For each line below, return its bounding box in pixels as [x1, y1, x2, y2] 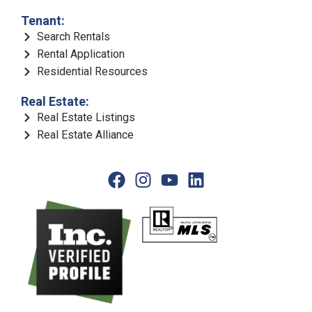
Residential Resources [36, 65, 148, 79]
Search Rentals [36, 30, 110, 44]
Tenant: [21, 13, 65, 29]
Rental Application [36, 47, 125, 61]
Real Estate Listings [36, 111, 135, 125]
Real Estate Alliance [36, 128, 134, 142]
